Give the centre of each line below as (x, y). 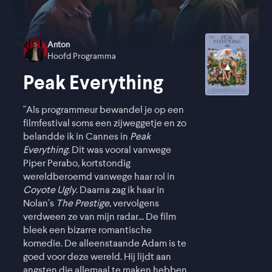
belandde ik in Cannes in (77, 136)
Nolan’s (40, 203)
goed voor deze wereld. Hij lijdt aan (97, 257)
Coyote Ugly (50, 190)
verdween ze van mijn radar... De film (100, 216)
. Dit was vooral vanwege (120, 150)
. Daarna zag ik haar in (121, 190)
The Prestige (83, 203)
